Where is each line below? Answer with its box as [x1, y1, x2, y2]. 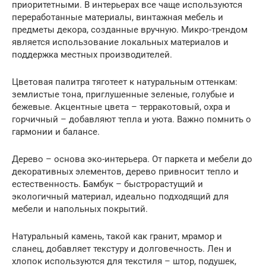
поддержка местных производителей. [12, 49, 172, 60]
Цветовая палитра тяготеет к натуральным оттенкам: [12, 77, 237, 87]
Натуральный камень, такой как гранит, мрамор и [12, 231, 222, 242]
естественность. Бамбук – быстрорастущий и [12, 179, 203, 189]
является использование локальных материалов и [12, 37, 229, 47]
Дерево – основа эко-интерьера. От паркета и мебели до [12, 154, 252, 164]
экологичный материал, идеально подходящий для [12, 191, 229, 202]
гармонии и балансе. [12, 126, 100, 137]
